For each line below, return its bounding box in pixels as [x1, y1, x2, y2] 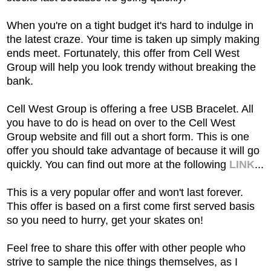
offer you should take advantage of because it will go [7, 144, 260, 157]
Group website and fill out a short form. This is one [7, 130, 249, 143]
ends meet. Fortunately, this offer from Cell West [7, 47, 240, 59]
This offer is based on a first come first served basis [7, 200, 255, 212]
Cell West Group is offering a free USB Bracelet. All [7, 102, 253, 115]
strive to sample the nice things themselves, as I [7, 255, 238, 268]
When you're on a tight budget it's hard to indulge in [7, 19, 253, 31]
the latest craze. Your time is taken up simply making [7, 33, 260, 45]
